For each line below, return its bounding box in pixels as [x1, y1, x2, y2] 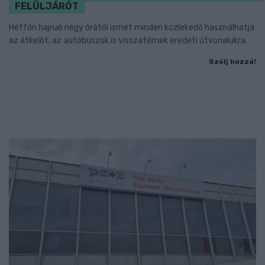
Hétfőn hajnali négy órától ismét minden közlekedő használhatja [9, 22, 254, 33]
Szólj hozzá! [209, 57, 256, 66]
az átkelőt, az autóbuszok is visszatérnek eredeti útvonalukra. [9, 35, 247, 46]
